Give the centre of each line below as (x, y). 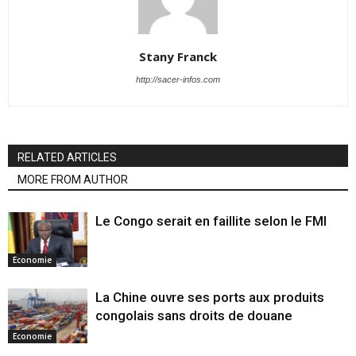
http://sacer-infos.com (178, 79)
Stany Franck (178, 56)
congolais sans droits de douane (194, 315)
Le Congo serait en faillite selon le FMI (211, 221)
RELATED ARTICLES (67, 157)
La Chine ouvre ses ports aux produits (210, 297)
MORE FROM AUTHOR (73, 179)
